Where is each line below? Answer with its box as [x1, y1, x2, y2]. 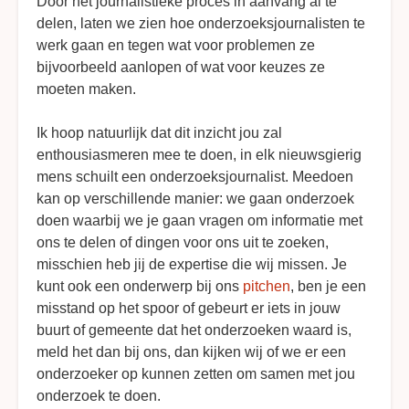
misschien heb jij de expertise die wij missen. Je [37, 256, 347, 272]
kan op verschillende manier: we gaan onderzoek [37, 190, 354, 206]
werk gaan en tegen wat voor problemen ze [37, 37, 315, 53]
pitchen [243, 278, 290, 294]
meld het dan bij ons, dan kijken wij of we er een [37, 343, 346, 360]
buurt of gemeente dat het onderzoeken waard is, [37, 321, 351, 338]
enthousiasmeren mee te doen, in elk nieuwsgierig [37, 146, 362, 163]
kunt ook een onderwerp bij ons [37, 278, 243, 294]
